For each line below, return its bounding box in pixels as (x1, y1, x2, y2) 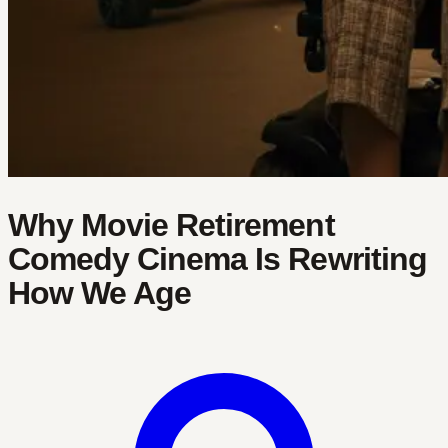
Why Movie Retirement (8, 206, 335, 243)
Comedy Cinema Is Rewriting (8, 240, 427, 277)
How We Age (8, 274, 192, 311)
